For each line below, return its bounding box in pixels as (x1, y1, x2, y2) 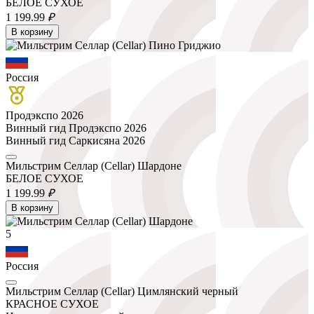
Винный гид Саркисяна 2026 (6, 134, 145, 146)
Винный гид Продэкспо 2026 (6, 121, 146, 134)
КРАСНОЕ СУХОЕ (6, 297, 99, 310)
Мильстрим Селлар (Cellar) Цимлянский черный (6, 285, 238, 297)
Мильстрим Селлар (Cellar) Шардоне (6, 159, 182, 172)
